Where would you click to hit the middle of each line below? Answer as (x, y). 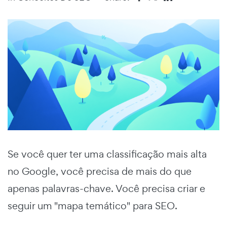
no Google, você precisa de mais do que (100, 171)
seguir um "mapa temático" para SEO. (92, 205)
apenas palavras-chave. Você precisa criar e (106, 188)
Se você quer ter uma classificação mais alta (107, 154)
